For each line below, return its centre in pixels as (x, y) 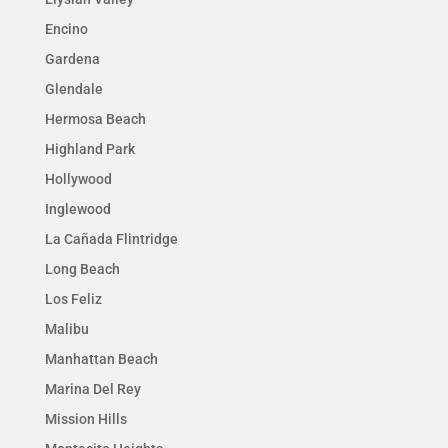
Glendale (73, 89)
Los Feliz (73, 299)
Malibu (66, 329)
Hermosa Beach (95, 119)
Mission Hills (85, 419)
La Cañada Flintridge (111, 239)
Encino (66, 29)
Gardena (72, 59)
